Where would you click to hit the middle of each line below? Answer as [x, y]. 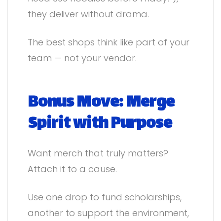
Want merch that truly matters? [98, 153]
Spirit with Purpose [100, 124]
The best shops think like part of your [109, 42]
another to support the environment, [108, 213]
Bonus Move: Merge [101, 103]
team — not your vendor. [82, 58]
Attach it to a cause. [72, 169]
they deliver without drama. [88, 14]
